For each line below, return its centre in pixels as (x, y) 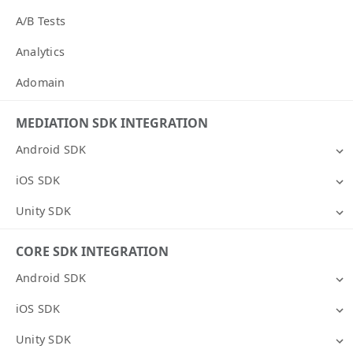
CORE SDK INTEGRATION (92, 252)
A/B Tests (41, 21)
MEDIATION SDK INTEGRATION (112, 123)
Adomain (41, 83)
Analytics (41, 52)
